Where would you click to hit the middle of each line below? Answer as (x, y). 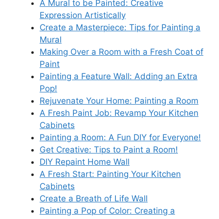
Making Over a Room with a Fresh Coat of (121, 52)
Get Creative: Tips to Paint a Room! (109, 150)
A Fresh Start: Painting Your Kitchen (110, 174)
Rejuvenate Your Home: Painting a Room (119, 101)
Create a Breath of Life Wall (94, 198)
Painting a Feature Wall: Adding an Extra (119, 76)
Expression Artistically (83, 15)
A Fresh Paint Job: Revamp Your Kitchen (119, 113)
